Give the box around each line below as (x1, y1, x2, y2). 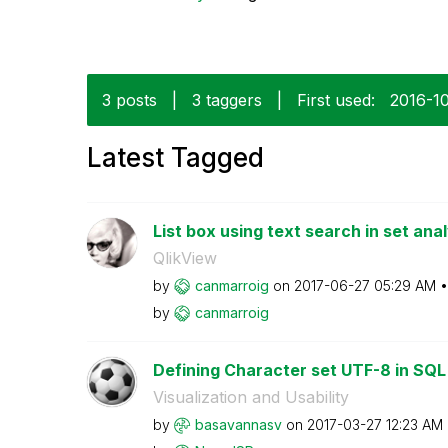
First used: (297, 89, 375, 110)
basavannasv (194, 415, 282, 433)
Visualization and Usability (152, 386, 349, 407)
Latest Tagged (87, 141, 264, 173)
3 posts (102, 89, 157, 110)
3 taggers (192, 89, 262, 110)
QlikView (152, 247, 217, 268)
